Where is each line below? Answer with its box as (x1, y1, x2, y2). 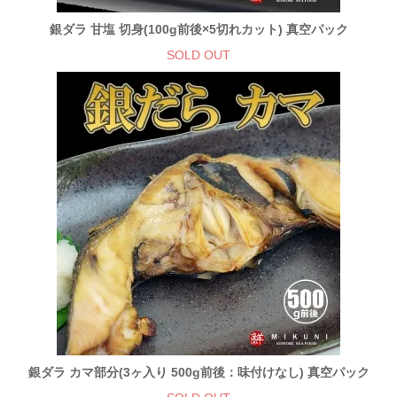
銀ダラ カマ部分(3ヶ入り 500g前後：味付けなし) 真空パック (27, 364, 370, 379)
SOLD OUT (167, 47, 230, 62)
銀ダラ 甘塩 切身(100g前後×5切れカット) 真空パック (49, 21, 348, 36)
